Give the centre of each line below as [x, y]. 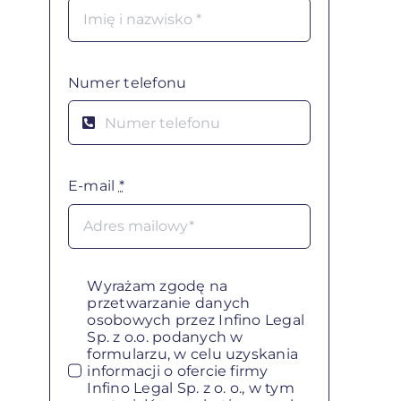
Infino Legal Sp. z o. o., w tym [191, 388]
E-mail [93, 186]
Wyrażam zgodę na [158, 286]
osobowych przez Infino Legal [196, 320]
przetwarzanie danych [169, 303]
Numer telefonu [127, 82]
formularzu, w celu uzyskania [193, 354]
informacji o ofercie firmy [178, 371]
